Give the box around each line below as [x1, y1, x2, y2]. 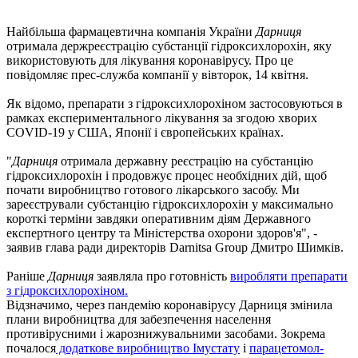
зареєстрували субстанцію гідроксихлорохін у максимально [6, 197, 333, 211]
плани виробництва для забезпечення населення [6, 312, 271, 326]
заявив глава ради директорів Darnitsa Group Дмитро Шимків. [6, 240, 344, 254]
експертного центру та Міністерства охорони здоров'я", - [6, 225, 317, 240]
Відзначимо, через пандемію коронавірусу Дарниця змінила [6, 297, 332, 312]
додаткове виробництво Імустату [56, 340, 240, 355]
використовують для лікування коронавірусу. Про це [6, 53, 293, 67]
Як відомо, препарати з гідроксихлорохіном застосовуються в [6, 96, 343, 110]
